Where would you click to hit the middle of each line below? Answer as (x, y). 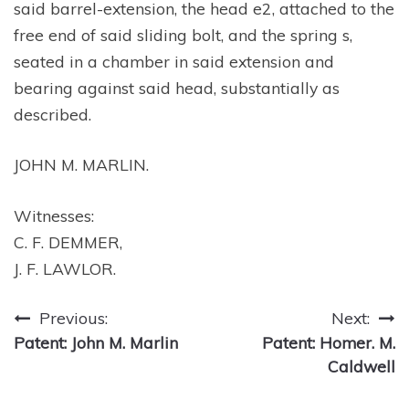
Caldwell (362, 367)
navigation (81, 359)
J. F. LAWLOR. (65, 268)
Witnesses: (54, 215)
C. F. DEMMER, (68, 241)
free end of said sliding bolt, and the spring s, (183, 35)
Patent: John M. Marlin (96, 343)
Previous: (73, 318)
